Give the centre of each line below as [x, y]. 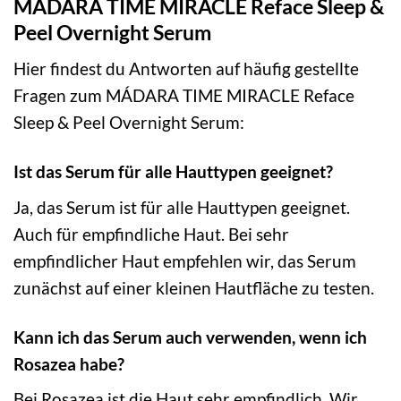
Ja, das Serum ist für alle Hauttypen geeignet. [182, 207]
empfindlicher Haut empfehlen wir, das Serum [185, 260]
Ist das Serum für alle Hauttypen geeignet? [173, 172]
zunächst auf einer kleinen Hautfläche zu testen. [194, 287]
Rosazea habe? [69, 363]
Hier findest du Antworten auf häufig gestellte [186, 69]
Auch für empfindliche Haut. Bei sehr [151, 234]
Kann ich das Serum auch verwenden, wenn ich [190, 337]
